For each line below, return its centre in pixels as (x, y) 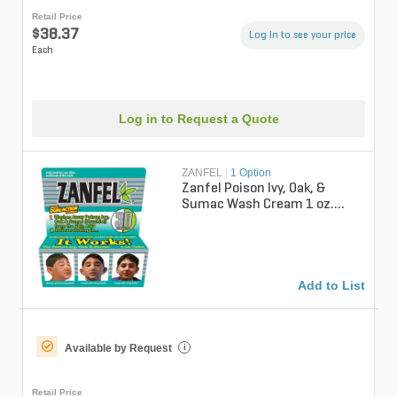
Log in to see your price (303, 36)
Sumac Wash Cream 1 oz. (258, 204)
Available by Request (118, 348)
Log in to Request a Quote (198, 118)
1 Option (251, 172)
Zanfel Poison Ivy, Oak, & (254, 188)
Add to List (331, 285)
